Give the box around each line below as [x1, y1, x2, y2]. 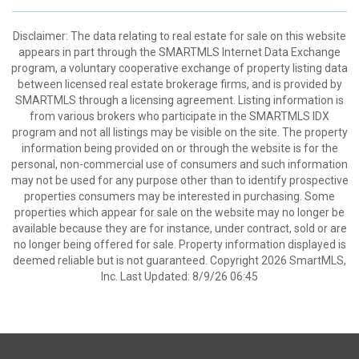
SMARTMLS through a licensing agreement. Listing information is [15, 94, 344, 107]
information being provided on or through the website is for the [21, 142, 338, 155]
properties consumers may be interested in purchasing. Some [24, 190, 335, 203]
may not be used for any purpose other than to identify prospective [10, 174, 349, 187]
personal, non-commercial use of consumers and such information [11, 158, 348, 171]
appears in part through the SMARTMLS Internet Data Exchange [18, 46, 341, 58]
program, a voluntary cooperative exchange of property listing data [11, 62, 348, 75]
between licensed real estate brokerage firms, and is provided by [17, 78, 342, 91]
